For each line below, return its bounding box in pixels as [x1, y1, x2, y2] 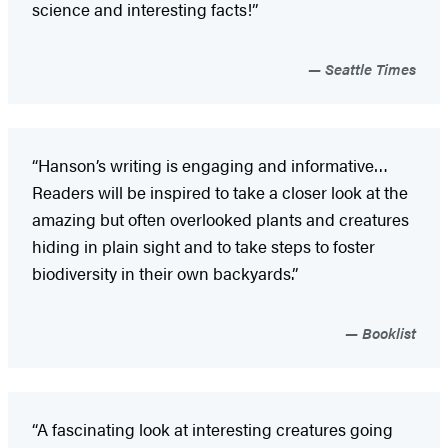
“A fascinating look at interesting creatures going [32, 416, 393, 441]
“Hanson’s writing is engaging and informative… [32, 152, 388, 177]
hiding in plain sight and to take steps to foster [32, 233, 375, 258]
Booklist [358, 321, 416, 343]
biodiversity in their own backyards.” [32, 260, 302, 285]
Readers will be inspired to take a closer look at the [32, 179, 408, 204]
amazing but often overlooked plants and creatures [32, 206, 409, 231]
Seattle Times [321, 57, 416, 79]
